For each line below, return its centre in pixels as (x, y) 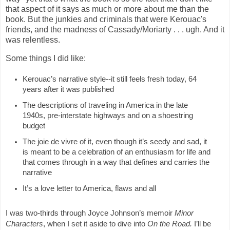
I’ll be (203, 224)
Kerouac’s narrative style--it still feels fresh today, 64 (110, 79)
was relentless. (34, 40)
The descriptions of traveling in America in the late (105, 105)
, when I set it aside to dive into (95, 224)
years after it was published (68, 89)
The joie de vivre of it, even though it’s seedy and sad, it (115, 141)
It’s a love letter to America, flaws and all (89, 188)
